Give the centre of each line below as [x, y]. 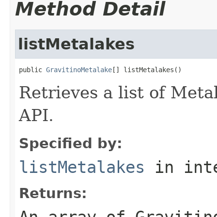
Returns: [53, 193]
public [32, 70]
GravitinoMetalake [79, 70]
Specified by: [71, 143]
